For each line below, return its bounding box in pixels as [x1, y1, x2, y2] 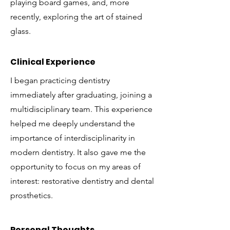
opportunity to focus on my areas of [10, 162, 141, 171]
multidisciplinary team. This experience [10, 104, 152, 114]
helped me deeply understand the [10, 119, 135, 128]
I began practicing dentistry [10, 75, 110, 85]
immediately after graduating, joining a [10, 90, 152, 100]
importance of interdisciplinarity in [10, 133, 135, 143]
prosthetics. [10, 190, 53, 200]
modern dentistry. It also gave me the [10, 147, 146, 157]
